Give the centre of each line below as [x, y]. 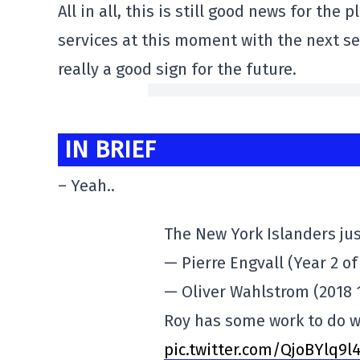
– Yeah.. [86, 186]
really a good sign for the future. [177, 69]
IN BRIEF [110, 149]
